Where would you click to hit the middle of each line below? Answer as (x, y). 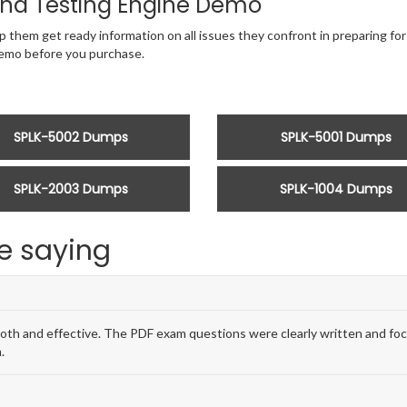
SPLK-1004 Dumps (337, 189)
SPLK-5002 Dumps (70, 138)
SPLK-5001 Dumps (337, 138)
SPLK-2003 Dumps (70, 189)
